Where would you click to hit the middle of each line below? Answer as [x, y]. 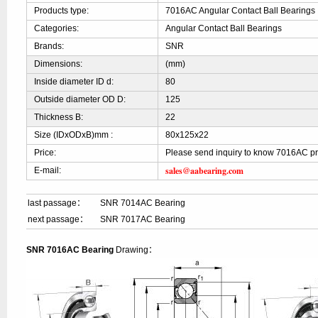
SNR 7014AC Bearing [143, 203]
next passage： [58, 219]
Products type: [62, 11]
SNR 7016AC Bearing [70, 250]
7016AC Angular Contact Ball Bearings [241, 11]
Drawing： [136, 250]
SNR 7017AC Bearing [143, 219]
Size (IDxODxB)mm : [74, 135]
